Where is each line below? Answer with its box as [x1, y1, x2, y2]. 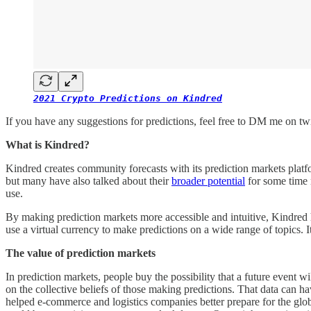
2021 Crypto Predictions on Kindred [33, 92, 222, 103]
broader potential [171, 174, 245, 187]
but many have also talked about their [6, 174, 171, 187]
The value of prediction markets [6, 246, 155, 259]
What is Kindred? [6, 138, 90, 151]
